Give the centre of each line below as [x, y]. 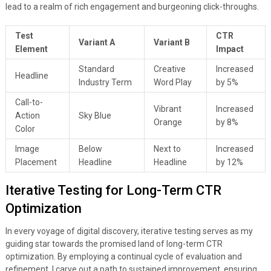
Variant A [96, 43]
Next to [167, 149]
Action [27, 116]
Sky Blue [95, 116]
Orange [168, 122]
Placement [36, 162]
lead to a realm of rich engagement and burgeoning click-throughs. [132, 7]
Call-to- [29, 103]
